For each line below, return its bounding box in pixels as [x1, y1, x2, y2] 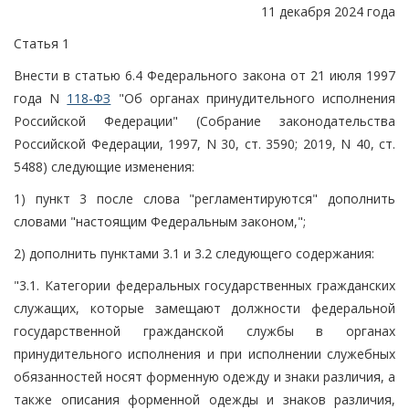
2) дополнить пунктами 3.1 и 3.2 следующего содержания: [14, 244, 374, 262]
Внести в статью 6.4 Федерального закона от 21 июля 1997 [14, 66, 395, 84]
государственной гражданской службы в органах [14, 321, 395, 340]
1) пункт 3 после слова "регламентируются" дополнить [14, 189, 395, 207]
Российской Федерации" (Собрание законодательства [14, 111, 395, 130]
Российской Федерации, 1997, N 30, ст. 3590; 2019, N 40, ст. [14, 134, 395, 152]
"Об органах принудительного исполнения [110, 89, 396, 107]
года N [14, 89, 68, 107]
